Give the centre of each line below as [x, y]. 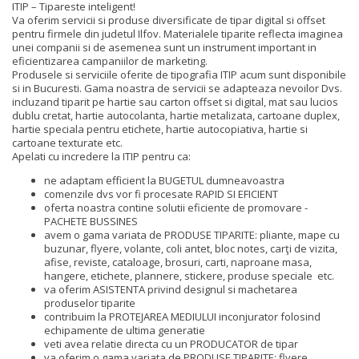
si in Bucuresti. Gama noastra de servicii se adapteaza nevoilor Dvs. [177, 88]
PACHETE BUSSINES [91, 221]
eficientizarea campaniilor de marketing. [110, 61]
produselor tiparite [90, 303]
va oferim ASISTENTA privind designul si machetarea [171, 289]
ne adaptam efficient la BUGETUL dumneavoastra [164, 180]
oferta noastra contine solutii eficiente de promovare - [176, 207]
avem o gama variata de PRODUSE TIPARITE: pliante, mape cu [192, 234]
